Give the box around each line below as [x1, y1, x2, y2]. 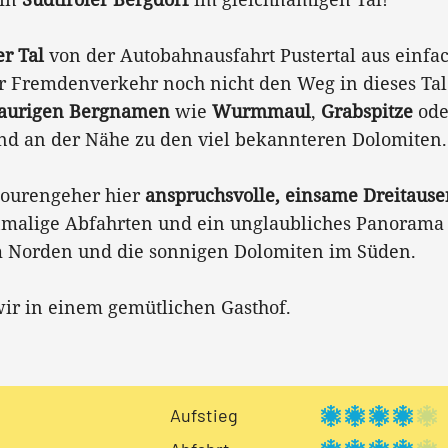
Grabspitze [321, 99, 413, 123]
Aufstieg [169, 404, 238, 426]
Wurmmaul [212, 99, 311, 123]
